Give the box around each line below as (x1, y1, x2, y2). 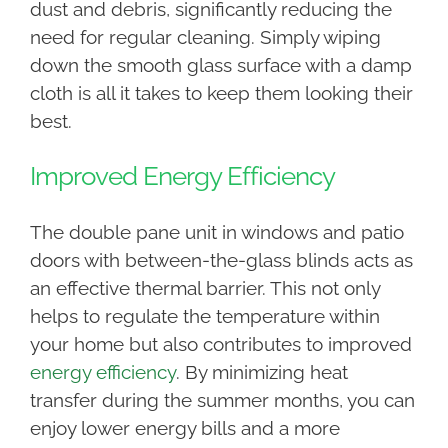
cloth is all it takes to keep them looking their (29, 82, 413, 105)
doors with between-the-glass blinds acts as (29, 249, 413, 272)
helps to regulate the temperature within (29, 305, 380, 328)
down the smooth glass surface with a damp (29, 54, 412, 77)
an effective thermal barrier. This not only (29, 277, 380, 300)
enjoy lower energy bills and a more (29, 417, 340, 440)
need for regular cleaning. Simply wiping (29, 26, 381, 49)
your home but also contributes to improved (29, 333, 412, 356)
